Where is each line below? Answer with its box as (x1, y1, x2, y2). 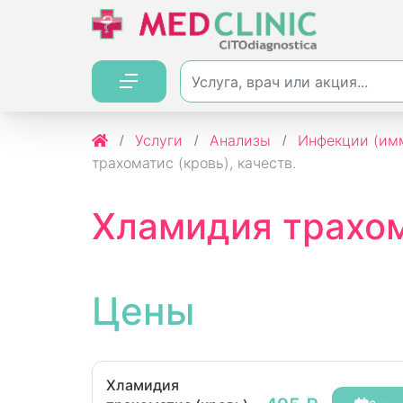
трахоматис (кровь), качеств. (92, 154, 296, 172)
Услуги (135, 131, 183, 149)
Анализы (210, 131, 271, 149)
